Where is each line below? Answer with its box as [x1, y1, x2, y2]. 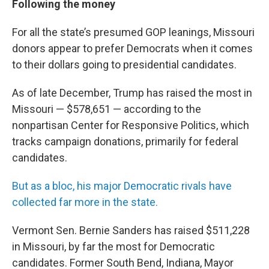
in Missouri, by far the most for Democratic [12, 240, 215, 253]
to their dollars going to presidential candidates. [12, 58, 237, 71]
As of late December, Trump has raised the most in [12, 86, 252, 99]
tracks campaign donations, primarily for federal [12, 135, 238, 148]
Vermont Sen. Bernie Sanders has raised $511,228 [12, 224, 250, 237]
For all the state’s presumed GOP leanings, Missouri [12, 26, 255, 38]
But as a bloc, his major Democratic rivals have [12, 180, 232, 192]
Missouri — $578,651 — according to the [12, 103, 201, 115]
